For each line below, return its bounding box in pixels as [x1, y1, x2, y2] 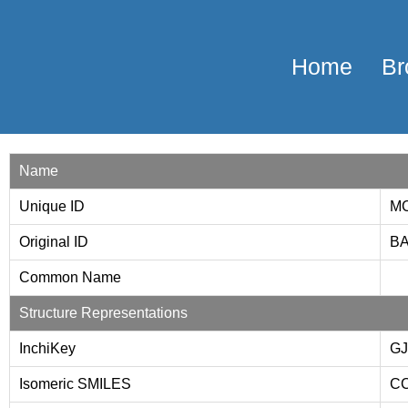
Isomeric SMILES [19, 375, 131, 392]
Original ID [19, 233, 88, 250]
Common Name [19, 269, 121, 285]
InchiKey [19, 340, 76, 356]
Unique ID [19, 198, 85, 214]
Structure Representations [19, 304, 188, 321]
